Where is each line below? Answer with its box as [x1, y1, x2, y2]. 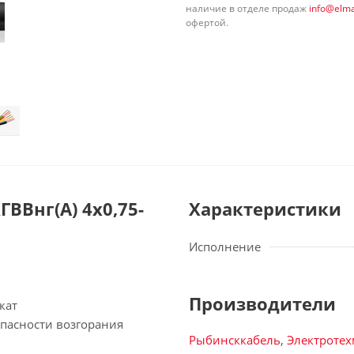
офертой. [186, 16, 228, 29]
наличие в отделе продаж [186, 2, 309, 15]
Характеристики [189, 197, 341, 220]
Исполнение [189, 239, 261, 254]
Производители [189, 292, 336, 315]
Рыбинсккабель [189, 332, 281, 348]
